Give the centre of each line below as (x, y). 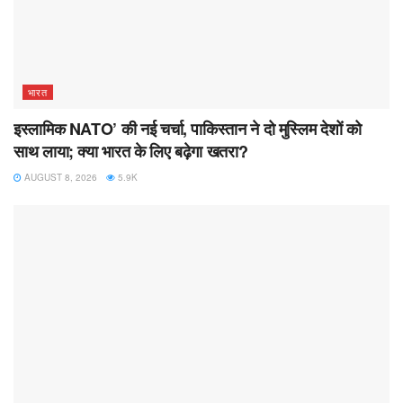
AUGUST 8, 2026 (59, 177)
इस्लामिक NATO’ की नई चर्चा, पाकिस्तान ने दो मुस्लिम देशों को (188, 128)
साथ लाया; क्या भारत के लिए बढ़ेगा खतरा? (131, 151)
